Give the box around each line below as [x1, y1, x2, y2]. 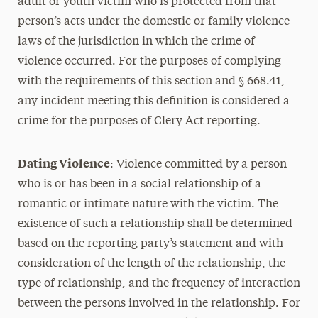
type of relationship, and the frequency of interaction [17, 278, 300, 290]
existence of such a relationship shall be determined [17, 219, 292, 230]
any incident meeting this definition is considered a [17, 96, 290, 107]
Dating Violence [17, 155, 110, 170]
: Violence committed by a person [109, 159, 287, 170]
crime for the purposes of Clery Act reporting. [17, 116, 261, 127]
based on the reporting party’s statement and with [17, 238, 283, 250]
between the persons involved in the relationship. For [17, 298, 300, 309]
